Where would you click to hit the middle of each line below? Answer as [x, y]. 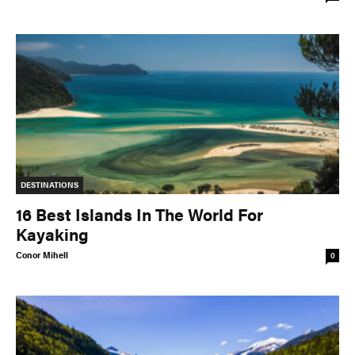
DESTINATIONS [50, 184]
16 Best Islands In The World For [139, 214]
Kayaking [52, 233]
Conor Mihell [42, 254]
